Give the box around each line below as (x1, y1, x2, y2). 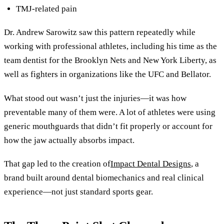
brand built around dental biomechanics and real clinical (4, 173, 204, 183)
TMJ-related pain (16, 3, 77, 13)
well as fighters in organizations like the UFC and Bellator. (4, 69, 211, 79)
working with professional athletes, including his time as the (4, 41, 217, 51)
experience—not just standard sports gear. (4, 187, 153, 197)
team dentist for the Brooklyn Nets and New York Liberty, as (4, 55, 216, 65)
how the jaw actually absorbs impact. (4, 135, 134, 145)
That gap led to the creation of (4, 159, 110, 169)
